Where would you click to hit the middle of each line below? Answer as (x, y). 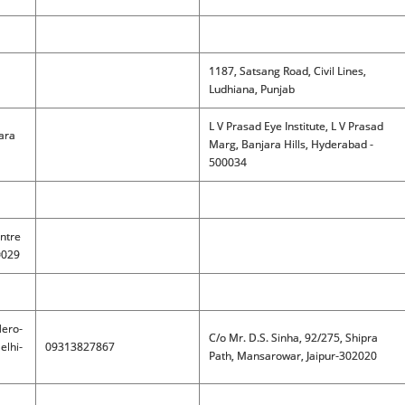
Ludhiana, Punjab (251, 89)
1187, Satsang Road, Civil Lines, (287, 71)
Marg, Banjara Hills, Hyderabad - (291, 144)
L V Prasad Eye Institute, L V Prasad (296, 126)
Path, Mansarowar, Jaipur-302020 (292, 356)
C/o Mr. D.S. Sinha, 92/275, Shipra (293, 338)
